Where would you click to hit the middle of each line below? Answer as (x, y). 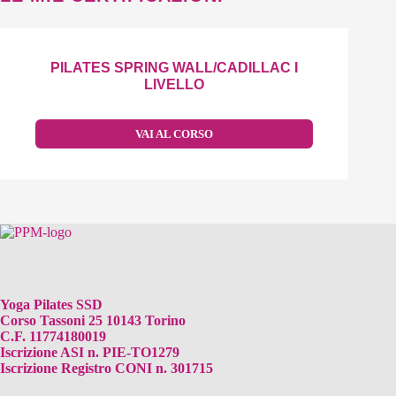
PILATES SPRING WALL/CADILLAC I (174, 67)
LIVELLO (174, 84)
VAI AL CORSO (174, 133)
